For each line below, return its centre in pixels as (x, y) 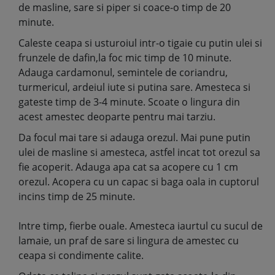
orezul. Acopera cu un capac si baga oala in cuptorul (139, 182)
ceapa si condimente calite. (81, 255)
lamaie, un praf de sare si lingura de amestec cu (129, 241)
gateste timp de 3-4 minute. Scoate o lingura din (129, 102)
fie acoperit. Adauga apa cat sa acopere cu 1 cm (128, 167)
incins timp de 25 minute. (77, 196)
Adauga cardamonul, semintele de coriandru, (123, 72)
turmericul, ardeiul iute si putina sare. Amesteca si (134, 87)
